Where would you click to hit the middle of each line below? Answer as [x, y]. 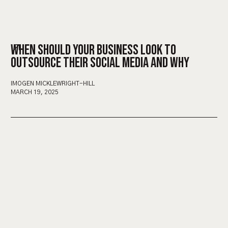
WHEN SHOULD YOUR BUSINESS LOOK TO [93, 50]
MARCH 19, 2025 [35, 92]
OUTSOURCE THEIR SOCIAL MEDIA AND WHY [100, 63]
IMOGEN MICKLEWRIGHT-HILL [53, 83]
